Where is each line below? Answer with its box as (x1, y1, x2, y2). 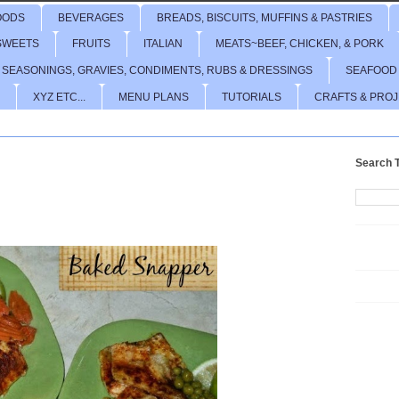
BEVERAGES (58, 11, 124, 24)
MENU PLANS (118, 90, 189, 103)
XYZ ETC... (33, 90, 85, 103)
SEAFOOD (346, 63, 397, 77)
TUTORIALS (222, 90, 281, 103)
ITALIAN (143, 37, 183, 51)
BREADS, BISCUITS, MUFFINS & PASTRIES (157, 11, 372, 24)
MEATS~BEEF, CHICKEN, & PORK (216, 37, 384, 51)
